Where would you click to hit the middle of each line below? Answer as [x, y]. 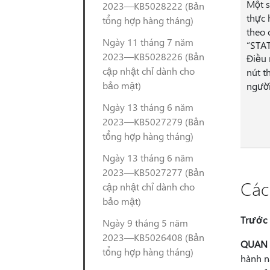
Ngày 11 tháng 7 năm [148, 42]
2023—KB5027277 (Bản [153, 172]
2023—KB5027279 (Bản [153, 121]
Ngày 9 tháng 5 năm [145, 223]
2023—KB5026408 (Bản [153, 237]
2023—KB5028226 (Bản [153, 56]
